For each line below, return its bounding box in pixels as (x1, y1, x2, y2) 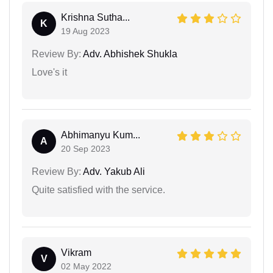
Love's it (32, 66, 67, 77)
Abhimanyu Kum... (61, 129, 140, 140)
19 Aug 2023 (61, 26, 110, 36)
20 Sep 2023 (61, 143, 110, 154)
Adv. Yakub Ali (81, 166, 145, 177)
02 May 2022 (61, 261, 112, 271)
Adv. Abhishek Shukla (81, 48, 177, 59)
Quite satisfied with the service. (32, 184, 165, 195)
